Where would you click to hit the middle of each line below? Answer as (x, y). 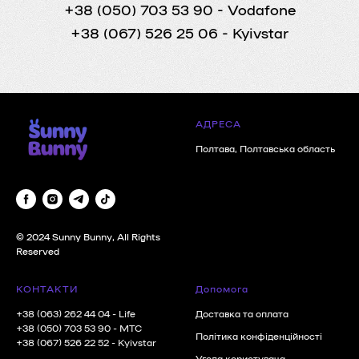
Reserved (38, 251)
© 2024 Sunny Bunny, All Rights (88, 237)
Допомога (222, 289)
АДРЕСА (218, 123)
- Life (123, 314)
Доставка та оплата (242, 314)
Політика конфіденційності (259, 336)
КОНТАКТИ (47, 289)
